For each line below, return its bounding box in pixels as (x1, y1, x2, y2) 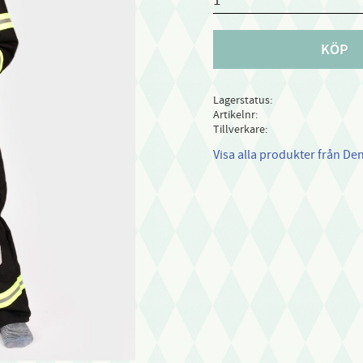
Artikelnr (212, 107, 255, 123)
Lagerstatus (212, 92, 270, 109)
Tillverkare (212, 122, 265, 138)
